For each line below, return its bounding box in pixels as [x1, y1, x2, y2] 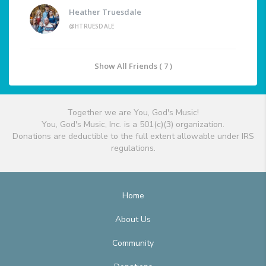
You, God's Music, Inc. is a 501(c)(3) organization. [42, 119, 224, 131]
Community [112, 237, 154, 249]
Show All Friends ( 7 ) [94, 61, 172, 72]
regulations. [110, 142, 156, 154]
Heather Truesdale [69, 7, 141, 18]
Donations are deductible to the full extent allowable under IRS [12, 131, 254, 142]
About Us [115, 214, 151, 226]
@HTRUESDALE [69, 22, 115, 31]
